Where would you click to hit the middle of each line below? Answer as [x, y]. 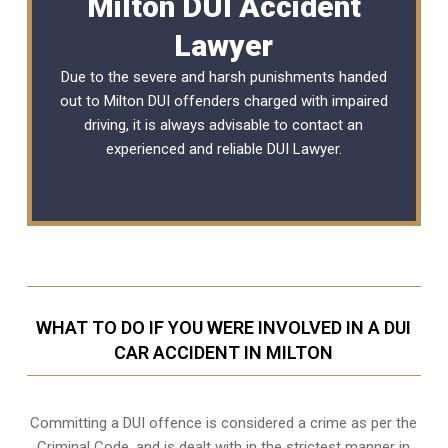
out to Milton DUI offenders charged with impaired [223, 100]
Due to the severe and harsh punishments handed [223, 76]
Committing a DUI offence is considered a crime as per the [224, 422]
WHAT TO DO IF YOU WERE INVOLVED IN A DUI [224, 327]
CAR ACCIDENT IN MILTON [224, 352]
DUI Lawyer [302, 148]
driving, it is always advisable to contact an [224, 124]
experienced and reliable [186, 148]
